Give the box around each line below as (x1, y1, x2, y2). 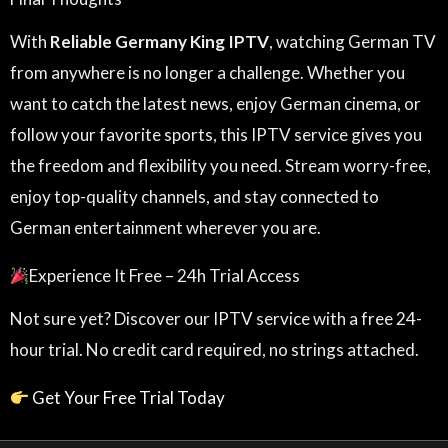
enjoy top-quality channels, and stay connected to (10, 186, 379, 208)
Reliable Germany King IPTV (50, 31, 269, 53)
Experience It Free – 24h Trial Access (29, 265, 301, 287)
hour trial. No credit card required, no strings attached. (10, 339, 419, 361)
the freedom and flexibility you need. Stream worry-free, (10, 155, 431, 177)
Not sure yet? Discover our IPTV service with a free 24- (10, 308, 422, 330)
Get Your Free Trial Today (29, 387, 226, 409)
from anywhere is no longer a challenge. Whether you (10, 62, 405, 84)
